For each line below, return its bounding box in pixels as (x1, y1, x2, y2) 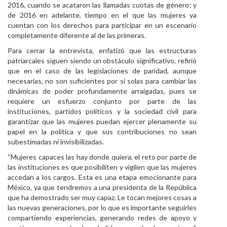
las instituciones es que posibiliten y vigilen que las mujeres (8, 163, 197, 171)
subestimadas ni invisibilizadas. (8, 137, 104, 146)
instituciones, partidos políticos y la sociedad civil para (8, 107, 197, 116)
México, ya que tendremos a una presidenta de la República (8, 183, 197, 192)
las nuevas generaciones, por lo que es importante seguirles (8, 203, 197, 212)
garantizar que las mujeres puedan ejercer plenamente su (8, 117, 197, 126)
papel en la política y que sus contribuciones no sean (8, 127, 197, 136)
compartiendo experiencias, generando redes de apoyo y (8, 213, 197, 222)
